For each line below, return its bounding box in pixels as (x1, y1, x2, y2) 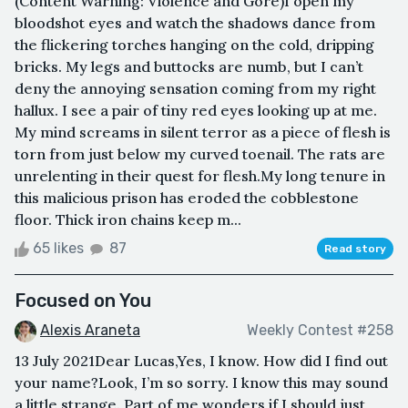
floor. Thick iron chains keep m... (15, 209, 241, 229)
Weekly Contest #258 (247, 321, 393, 340)
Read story (324, 241, 386, 255)
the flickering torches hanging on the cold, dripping (15, 35, 374, 54)
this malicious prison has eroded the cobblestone (15, 188, 359, 207)
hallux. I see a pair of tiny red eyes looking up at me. (15, 100, 377, 119)
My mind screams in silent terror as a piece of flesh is (15, 122, 391, 141)
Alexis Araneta (40, 321, 140, 339)
